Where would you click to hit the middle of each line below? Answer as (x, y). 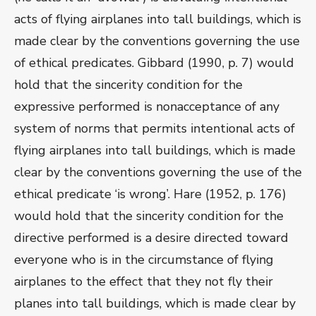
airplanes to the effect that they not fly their (144, 282)
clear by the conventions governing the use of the (158, 172)
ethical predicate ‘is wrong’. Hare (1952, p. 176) (150, 194)
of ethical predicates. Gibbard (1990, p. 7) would (154, 63)
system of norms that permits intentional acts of (154, 129)
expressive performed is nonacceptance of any (147, 107)
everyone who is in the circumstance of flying (144, 260)
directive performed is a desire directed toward (151, 238)
